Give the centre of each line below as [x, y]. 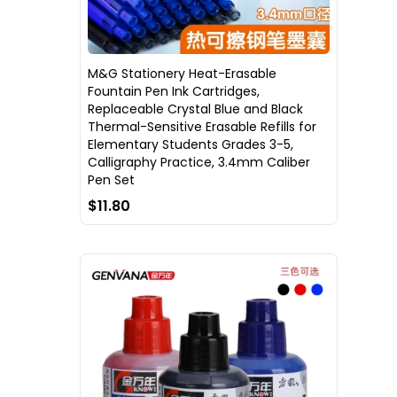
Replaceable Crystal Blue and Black [195, 109]
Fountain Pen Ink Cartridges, [174, 92]
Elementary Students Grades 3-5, [191, 145]
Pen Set [111, 180]
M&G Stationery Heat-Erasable [182, 74]
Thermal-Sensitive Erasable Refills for [202, 127]
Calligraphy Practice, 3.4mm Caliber [199, 163]
